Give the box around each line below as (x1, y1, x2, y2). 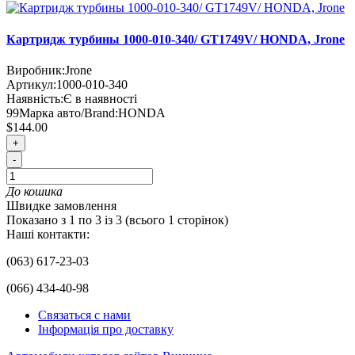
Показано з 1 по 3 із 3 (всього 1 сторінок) (6, 212, 228, 227)
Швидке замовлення (6, 198, 116, 212)
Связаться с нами (38, 307, 131, 322)
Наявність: (6, 91, 63, 105)
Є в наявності (63, 91, 137, 105)
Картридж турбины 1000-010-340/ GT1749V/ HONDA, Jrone (6, 32, 345, 46)
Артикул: (6, 77, 56, 91)
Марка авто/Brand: (19, 105, 118, 120)
